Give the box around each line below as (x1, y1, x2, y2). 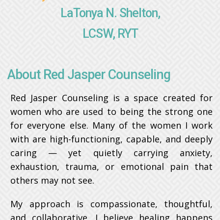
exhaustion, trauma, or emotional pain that (10, 161, 213, 172)
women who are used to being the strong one (10, 106, 213, 117)
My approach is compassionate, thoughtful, (10, 198, 213, 210)
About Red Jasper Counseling (7, 67, 170, 82)
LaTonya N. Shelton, (60, 6, 160, 20)
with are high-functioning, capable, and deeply (10, 133, 213, 145)
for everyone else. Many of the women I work (10, 119, 213, 131)
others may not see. (10, 174, 94, 186)
